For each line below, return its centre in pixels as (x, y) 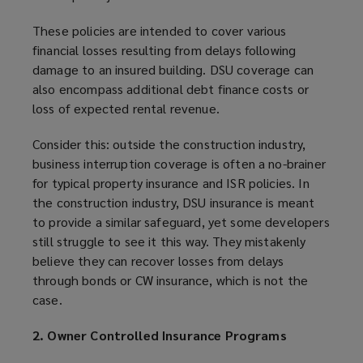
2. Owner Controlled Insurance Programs (160, 335)
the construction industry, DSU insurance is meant (174, 203)
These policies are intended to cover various (160, 31)
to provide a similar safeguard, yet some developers (181, 222)
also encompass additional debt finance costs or (171, 89)
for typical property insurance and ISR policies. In (171, 183)
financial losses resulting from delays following (164, 50)
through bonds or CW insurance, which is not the (171, 280)
